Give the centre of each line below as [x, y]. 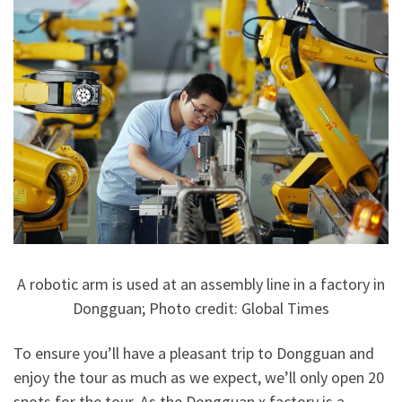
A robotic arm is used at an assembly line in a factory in [201, 284]
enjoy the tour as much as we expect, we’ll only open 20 [199, 377]
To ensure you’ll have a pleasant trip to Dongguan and [194, 353]
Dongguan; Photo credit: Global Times [201, 309]
